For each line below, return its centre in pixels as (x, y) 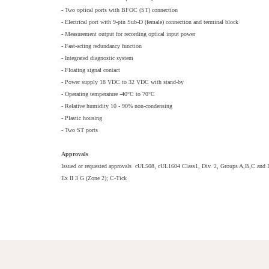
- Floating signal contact (91, 70)
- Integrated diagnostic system (97, 58)
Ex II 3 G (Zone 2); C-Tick (95, 178)
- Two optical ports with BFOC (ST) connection (119, 10)
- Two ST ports (80, 130)
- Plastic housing (82, 118)
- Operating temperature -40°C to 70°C (108, 94)
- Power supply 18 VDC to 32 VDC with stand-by (122, 82)
